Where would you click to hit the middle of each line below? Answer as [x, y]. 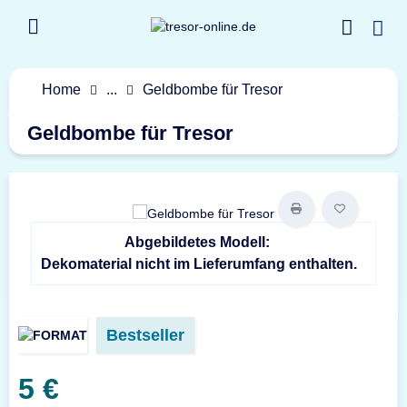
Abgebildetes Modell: [199, 242]
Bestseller [145, 335]
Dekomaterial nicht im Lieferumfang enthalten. [199, 264]
